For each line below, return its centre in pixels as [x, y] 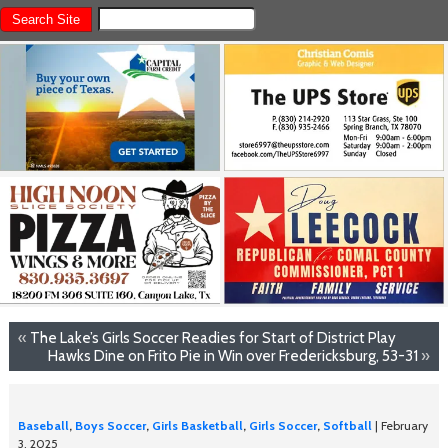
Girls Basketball [197, 426]
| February [399, 426]
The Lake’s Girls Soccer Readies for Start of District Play [212, 337]
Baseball [43, 426]
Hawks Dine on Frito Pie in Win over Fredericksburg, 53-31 [233, 355]
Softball [347, 426]
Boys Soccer [110, 426]
